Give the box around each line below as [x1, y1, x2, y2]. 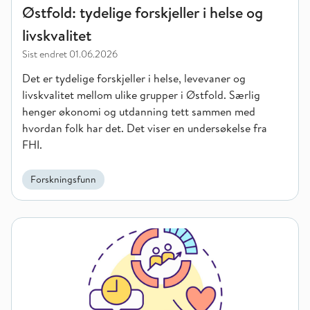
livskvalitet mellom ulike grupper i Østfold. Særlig [22, 87, 260, 102]
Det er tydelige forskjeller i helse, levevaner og [22, 71, 246, 86]
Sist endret [22, 47, 67, 61]
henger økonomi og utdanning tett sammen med [22, 104, 255, 119]
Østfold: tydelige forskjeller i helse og [22, 2, 263, 23]
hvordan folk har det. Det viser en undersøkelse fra [22, 120, 267, 136]
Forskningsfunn [30, 172, 96, 186]
